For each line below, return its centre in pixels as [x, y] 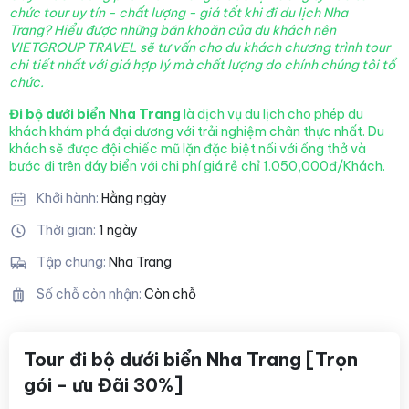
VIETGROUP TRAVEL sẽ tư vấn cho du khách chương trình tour [199, 47]
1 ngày [118, 230]
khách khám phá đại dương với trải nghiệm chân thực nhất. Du [197, 131]
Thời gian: [68, 230]
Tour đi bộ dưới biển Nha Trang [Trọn [191, 359]
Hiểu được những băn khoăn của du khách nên [194, 30]
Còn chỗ [170, 294]
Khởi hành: [69, 198]
